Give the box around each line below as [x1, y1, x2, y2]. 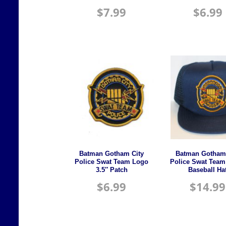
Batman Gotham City [79, 150, 144, 157]
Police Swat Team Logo [75, 158, 149, 165]
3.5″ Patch [95, 166, 128, 174]
